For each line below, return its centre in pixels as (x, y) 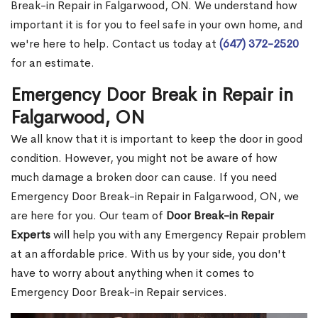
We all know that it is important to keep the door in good (157, 139)
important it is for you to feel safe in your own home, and (157, 25)
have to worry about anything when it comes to (132, 273)
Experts (31, 235)
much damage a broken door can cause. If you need (144, 177)
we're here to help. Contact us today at (115, 44)
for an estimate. (53, 63)
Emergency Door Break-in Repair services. (119, 292)
